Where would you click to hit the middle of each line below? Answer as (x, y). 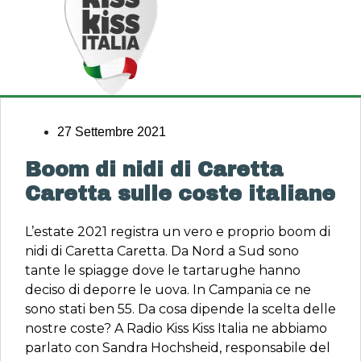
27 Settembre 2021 (112, 132)
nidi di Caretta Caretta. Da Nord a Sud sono (162, 251)
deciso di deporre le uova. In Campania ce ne (168, 290)
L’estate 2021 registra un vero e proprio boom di (178, 232)
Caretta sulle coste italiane (180, 194)
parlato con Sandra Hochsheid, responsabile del (178, 348)
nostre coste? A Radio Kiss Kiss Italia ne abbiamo (176, 328)
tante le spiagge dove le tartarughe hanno (163, 270)
